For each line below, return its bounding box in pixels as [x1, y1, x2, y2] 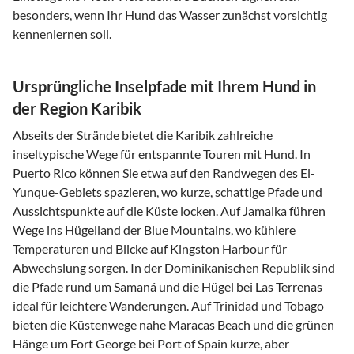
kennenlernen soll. [13, 25, 111, 41]
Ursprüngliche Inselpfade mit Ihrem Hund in [13, 76, 316, 96]
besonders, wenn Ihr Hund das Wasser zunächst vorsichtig [13, 6, 327, 22]
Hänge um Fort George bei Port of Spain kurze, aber [13, 335, 289, 351]
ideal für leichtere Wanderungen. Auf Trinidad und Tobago [13, 297, 324, 313]
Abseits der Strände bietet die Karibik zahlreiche [13, 126, 273, 142]
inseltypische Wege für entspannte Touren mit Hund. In [13, 145, 311, 161]
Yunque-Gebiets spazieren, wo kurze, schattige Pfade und [13, 183, 322, 199]
